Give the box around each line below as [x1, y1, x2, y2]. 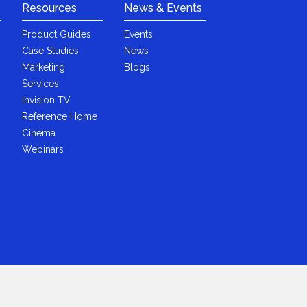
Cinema [22, 127, 56, 138]
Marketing [22, 61, 66, 73]
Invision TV [22, 94, 71, 106]
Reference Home [22, 110, 98, 122]
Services [22, 77, 60, 89]
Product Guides [22, 28, 92, 40]
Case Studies [22, 45, 79, 56]
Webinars [22, 143, 64, 155]
